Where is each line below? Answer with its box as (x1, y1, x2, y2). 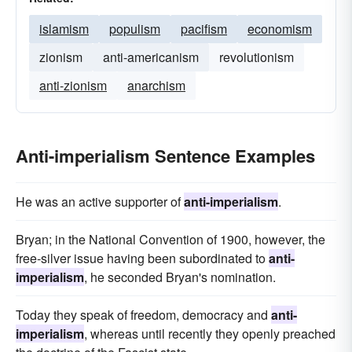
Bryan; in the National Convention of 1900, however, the (16, 230, 325, 248)
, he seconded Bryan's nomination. (84, 268, 276, 286)
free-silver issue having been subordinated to (16, 249, 269, 267)
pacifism (181, 20, 227, 38)
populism (109, 20, 160, 38)
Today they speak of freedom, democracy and (16, 306, 271, 324)
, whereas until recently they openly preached (84, 324, 335, 343)
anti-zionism (39, 76, 107, 94)
